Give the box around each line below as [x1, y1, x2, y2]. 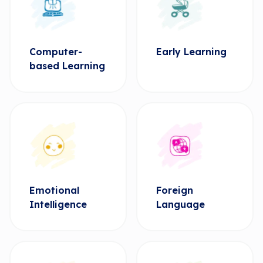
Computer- [29, 46, 82, 58]
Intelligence [29, 198, 87, 210]
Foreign [156, 184, 193, 196]
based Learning [29, 60, 105, 72]
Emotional [29, 184, 79, 196]
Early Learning [156, 46, 227, 58]
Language [156, 198, 205, 210]
